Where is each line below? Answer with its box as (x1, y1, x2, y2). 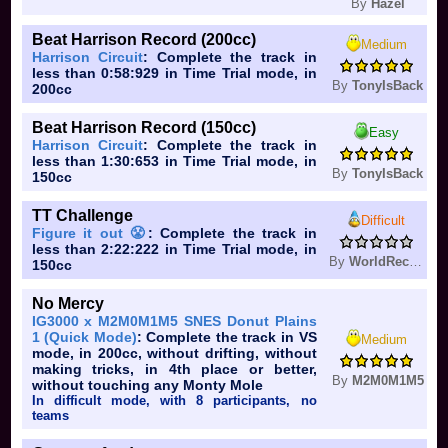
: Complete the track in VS (136, 329, 317, 346)
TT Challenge (31, 207, 133, 225)
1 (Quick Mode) (31, 329, 137, 346)
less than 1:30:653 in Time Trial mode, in (31, 153, 317, 170)
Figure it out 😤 (31, 225, 148, 242)
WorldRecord (348, 254, 409, 270)
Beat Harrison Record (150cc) (31, 119, 256, 137)
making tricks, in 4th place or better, (31, 361, 317, 378)
